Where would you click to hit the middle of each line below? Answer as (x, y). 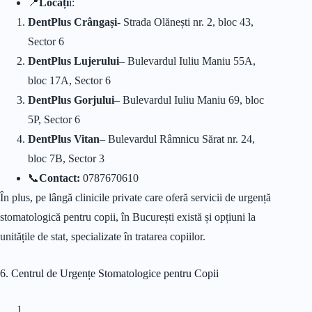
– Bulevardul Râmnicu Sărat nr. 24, (177, 139)
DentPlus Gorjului (71, 100)
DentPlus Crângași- (74, 22)
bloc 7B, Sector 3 (66, 159)
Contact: (60, 178)
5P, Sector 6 (54, 120)
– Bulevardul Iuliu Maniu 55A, (187, 61)
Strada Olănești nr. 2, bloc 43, (187, 22)
